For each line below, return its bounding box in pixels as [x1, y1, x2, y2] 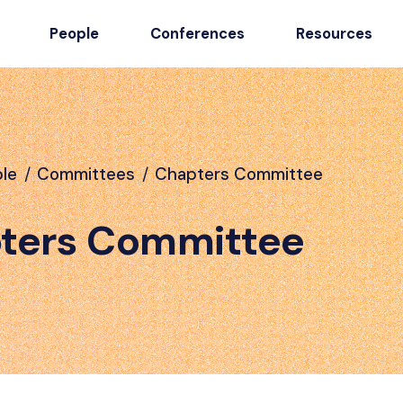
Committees [37, 163, 135, 185]
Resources [295, 23, 372, 43]
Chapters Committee [155, 163, 323, 185]
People [49, 23, 99, 43]
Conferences [149, 23, 245, 43]
